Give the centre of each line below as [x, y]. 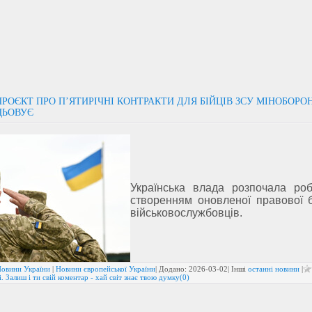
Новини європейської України [106, 269]
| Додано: [172, 269]
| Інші [238, 269]
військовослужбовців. [186, 213]
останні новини [274, 269]
